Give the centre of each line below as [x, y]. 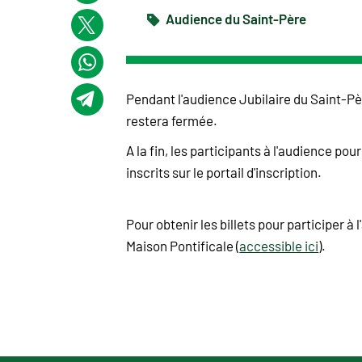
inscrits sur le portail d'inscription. [224, 172]
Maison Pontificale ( [183, 245]
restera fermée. [172, 120]
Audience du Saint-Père [235, 18]
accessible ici [279, 245]
